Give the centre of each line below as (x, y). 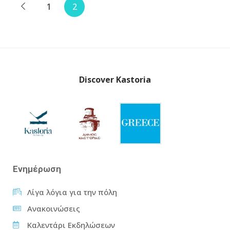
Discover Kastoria (115, 80)
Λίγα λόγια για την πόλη (72, 192)
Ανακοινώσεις (53, 208)
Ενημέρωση (37, 169)
